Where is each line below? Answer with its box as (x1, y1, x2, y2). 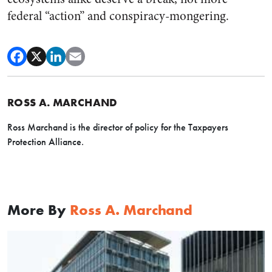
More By (7, 200, 70, 219)
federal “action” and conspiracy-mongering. (7, 7, 229, 25)
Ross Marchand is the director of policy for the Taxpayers (7, 121, 228, 133)
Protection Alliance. (7, 135, 84, 148)
